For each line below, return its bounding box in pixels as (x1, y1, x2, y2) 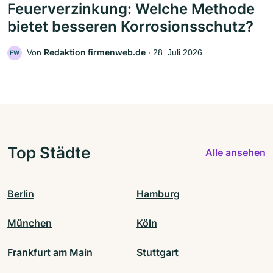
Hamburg (136, 187, 180, 200)
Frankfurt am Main (7, 246, 93, 258)
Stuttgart (136, 246, 179, 258)
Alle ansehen (205, 146, 266, 159)
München (7, 216, 52, 229)
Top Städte (7, 142, 90, 162)
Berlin (7, 187, 34, 200)
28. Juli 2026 (153, 47, 202, 57)
